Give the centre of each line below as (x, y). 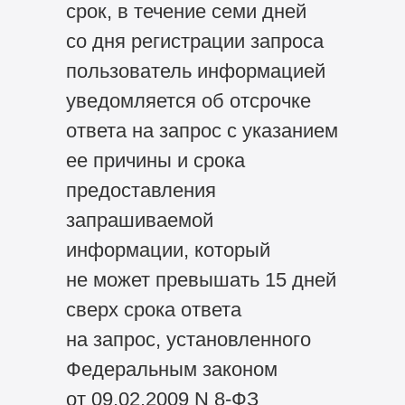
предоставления (141, 191)
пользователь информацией (195, 71)
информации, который (168, 250)
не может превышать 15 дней (201, 280)
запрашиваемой (139, 221)
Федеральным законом (171, 370)
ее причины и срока (155, 161)
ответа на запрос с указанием (202, 131)
